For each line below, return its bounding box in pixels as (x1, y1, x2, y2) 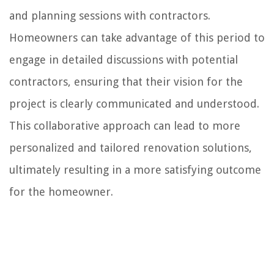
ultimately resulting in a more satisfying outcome (9, 163, 261, 176)
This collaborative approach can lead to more (9, 119, 240, 132)
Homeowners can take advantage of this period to (9, 31, 265, 44)
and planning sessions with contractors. (9, 9, 210, 22)
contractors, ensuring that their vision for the (9, 75, 243, 88)
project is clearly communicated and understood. (9, 97, 259, 110)
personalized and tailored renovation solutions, (9, 141, 252, 154)
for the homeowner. (9, 185, 113, 198)
